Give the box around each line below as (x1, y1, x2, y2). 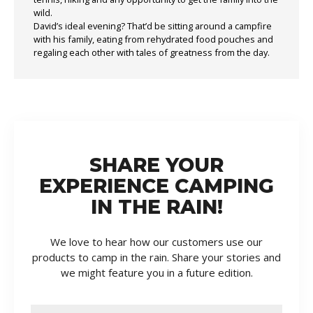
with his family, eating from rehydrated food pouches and (34, 32, 273, 45)
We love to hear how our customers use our (50, 234, 263, 249)
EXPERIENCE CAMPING (39, 173, 274, 198)
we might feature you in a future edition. (60, 265, 253, 279)
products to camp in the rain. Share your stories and (32, 249, 281, 264)
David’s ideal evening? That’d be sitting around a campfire (34, 19, 272, 32)
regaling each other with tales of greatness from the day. (34, 45, 270, 59)
